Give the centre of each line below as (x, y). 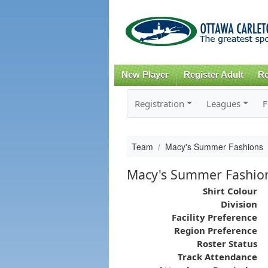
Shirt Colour (230, 191)
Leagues (223, 103)
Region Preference (215, 230)
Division (239, 204)
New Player (145, 75)
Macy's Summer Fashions (214, 146)
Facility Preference (214, 217)
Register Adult (213, 75)
